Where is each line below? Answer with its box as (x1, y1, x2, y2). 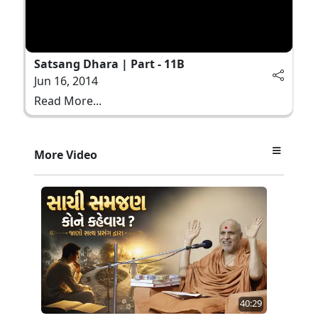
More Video (34, 146, 97, 163)
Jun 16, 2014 (34, 72, 98, 89)
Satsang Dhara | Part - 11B (34, 55, 185, 72)
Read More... (34, 92, 102, 109)
